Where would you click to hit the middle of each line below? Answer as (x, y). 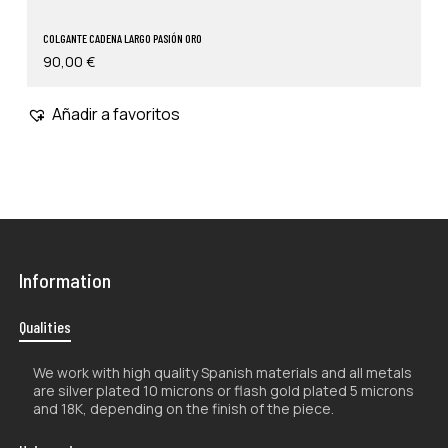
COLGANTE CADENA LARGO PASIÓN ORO (122, 37)
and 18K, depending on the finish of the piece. (183, 409)
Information (64, 279)
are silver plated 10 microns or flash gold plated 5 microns (223, 391)
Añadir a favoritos (115, 113)
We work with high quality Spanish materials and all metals (222, 373)
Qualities (44, 326)
